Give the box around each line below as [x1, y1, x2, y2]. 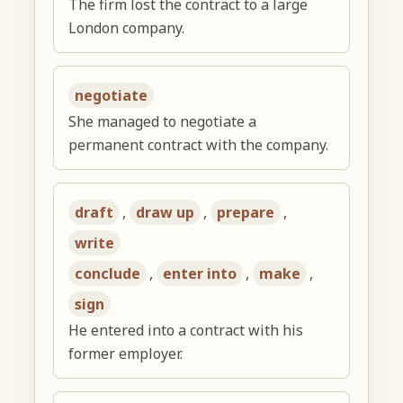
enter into [163, 264, 237, 284]
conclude [75, 264, 141, 284]
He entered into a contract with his [68, 320, 304, 341]
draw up [136, 202, 195, 223]
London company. [68, 18, 185, 39]
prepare [217, 202, 275, 223]
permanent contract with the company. [68, 135, 329, 156]
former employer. [68, 344, 184, 364]
